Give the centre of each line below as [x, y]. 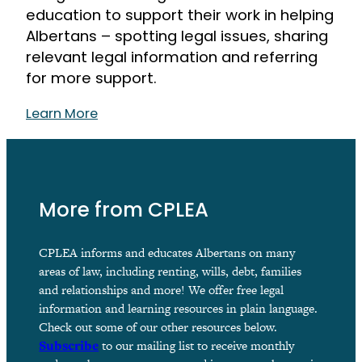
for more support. [91, 78]
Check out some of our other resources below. [158, 327]
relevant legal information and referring [172, 57]
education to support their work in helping [180, 15]
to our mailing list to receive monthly [198, 346]
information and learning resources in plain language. [179, 309]
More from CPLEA [124, 212]
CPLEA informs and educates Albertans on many [167, 253]
